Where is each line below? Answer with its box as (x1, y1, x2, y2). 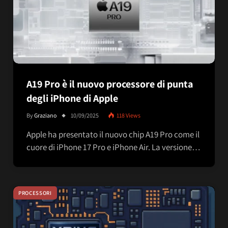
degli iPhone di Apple (26, 92, 118, 105)
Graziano (34, 111, 57, 120)
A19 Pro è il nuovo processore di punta (26, 77, 193, 91)
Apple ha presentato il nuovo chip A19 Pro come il (26, 129, 199, 140)
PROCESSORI (18, 189, 52, 197)
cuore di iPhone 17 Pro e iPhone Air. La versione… (26, 141, 201, 153)
